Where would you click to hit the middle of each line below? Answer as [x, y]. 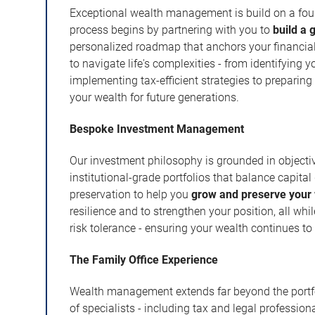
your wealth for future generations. [155, 97]
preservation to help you [131, 194]
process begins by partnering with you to [172, 30]
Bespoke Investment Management [157, 129]
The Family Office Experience [144, 259]
